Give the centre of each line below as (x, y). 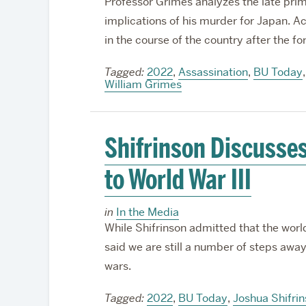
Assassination (213, 72)
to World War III (178, 180)
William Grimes (143, 84)
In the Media (147, 212)
